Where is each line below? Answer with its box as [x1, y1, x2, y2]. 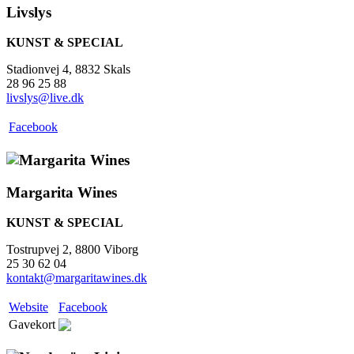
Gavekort [9, 318, 55, 332]
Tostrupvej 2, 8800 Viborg [6, 243, 141, 257]
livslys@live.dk [6, 91, 84, 105]
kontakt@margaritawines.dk [6, 271, 147, 285]
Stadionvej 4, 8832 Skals [6, 62, 130, 77]
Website [9, 300, 48, 314]
